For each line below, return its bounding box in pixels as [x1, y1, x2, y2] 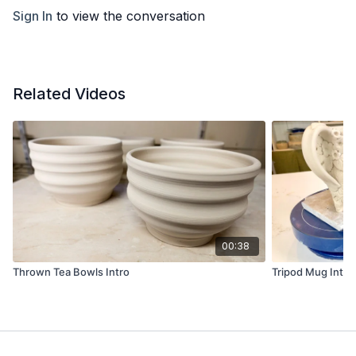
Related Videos [13, 84, 126, 103]
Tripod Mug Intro [272, 265, 354, 279]
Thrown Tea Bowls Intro [13, 265, 130, 279]
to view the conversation [52, 8, 205, 24]
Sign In [13, 8, 52, 24]
